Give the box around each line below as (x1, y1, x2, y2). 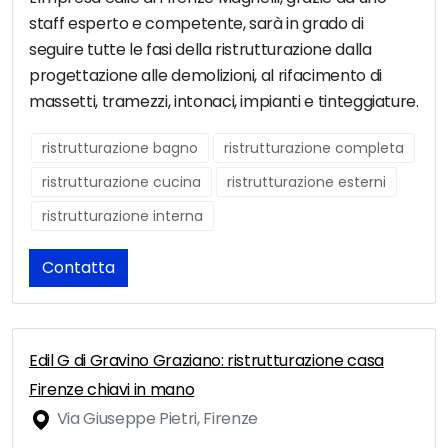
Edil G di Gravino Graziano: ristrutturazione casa (29, 349, 384, 373)
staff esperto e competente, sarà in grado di (29, 12, 364, 36)
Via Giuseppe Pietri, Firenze (53, 407, 258, 431)
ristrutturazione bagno (42, 138, 198, 159)
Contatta (42, 256, 115, 280)
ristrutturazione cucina (42, 172, 201, 193)
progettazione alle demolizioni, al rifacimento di (29, 64, 382, 88)
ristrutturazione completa (224, 138, 404, 159)
